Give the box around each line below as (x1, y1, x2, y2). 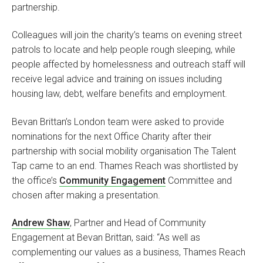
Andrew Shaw (12, 217, 70, 229)
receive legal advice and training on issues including (12, 73, 222, 85)
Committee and (166, 174, 232, 186)
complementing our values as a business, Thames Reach (12, 247, 245, 258)
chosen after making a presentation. (12, 189, 163, 201)
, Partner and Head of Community (70, 217, 206, 229)
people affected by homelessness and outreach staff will (12, 59, 245, 70)
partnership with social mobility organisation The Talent (12, 145, 236, 157)
